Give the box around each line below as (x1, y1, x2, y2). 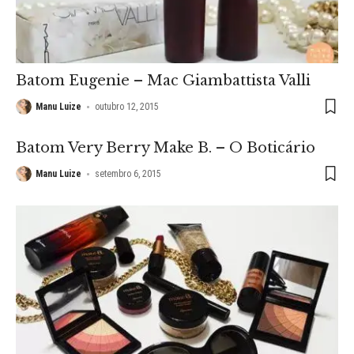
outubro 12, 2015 (95, 101, 160, 113)
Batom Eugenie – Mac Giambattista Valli (16, 72, 311, 90)
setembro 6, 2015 (95, 168, 162, 180)
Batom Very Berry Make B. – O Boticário (16, 139, 315, 157)
